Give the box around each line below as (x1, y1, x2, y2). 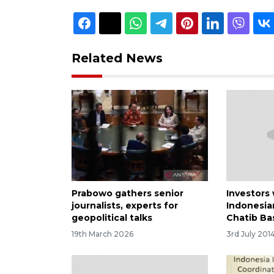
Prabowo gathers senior (72, 187, 183, 199)
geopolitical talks (72, 212, 152, 223)
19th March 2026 (72, 229, 133, 239)
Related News (72, 50, 163, 65)
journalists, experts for (72, 199, 178, 211)
